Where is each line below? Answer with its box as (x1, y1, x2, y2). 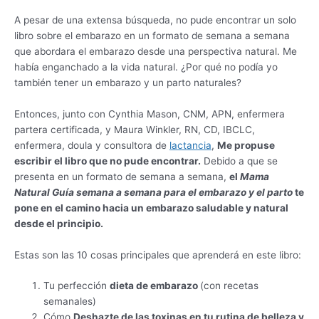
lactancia (169, 139, 211, 151)
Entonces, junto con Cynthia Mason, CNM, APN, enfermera (14, 108, 285, 120)
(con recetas (200, 280, 259, 292)
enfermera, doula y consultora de (14, 139, 169, 151)
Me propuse (217, 139, 275, 151)
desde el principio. (14, 217, 103, 229)
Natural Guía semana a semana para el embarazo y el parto (14, 186, 293, 198)
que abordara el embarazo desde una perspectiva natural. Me (14, 45, 297, 57)
